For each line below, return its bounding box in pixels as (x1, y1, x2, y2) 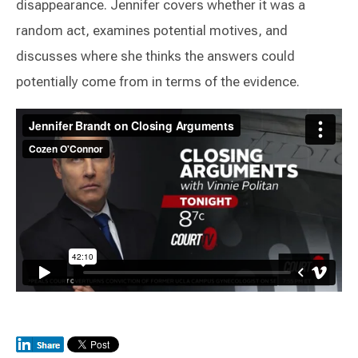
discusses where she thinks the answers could (16, 48, 295, 64)
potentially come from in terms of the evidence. (16, 74, 303, 89)
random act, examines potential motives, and (16, 22, 288, 38)
